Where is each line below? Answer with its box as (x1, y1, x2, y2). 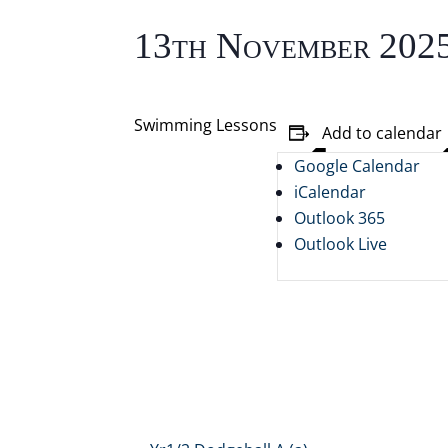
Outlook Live (294, 233, 388, 255)
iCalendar (294, 181, 367, 203)
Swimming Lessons (134, 114, 278, 136)
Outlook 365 (294, 207, 386, 229)
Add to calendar (322, 122, 443, 144)
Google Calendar (294, 155, 421, 177)
